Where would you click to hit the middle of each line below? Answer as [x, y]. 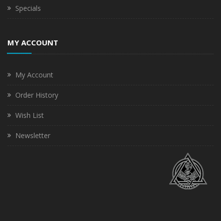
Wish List [30, 115]
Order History [37, 95]
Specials [28, 8]
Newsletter [33, 135]
